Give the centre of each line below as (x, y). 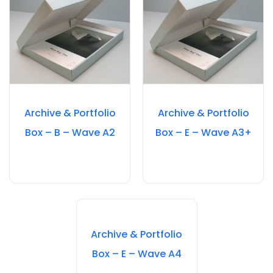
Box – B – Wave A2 (70, 133)
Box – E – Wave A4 (136, 254)
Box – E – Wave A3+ (203, 133)
